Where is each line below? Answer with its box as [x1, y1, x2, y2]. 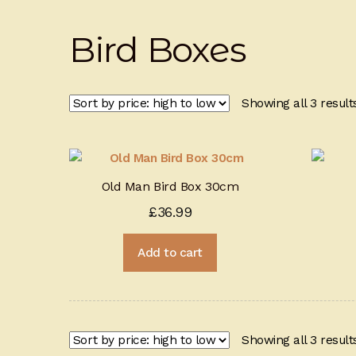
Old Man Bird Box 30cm [101, 179, 239, 195]
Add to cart [137, 245, 203, 260]
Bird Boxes [68, 27, 246, 71]
